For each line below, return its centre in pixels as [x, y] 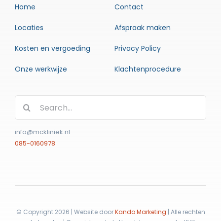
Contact [129, 7]
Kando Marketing [140, 212]
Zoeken [28, 101]
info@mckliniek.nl [42, 132]
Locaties [29, 28]
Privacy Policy [137, 48]
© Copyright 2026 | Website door [65, 212]
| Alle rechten [185, 212]
